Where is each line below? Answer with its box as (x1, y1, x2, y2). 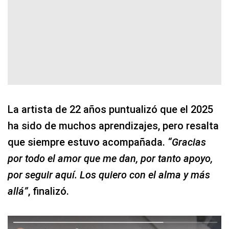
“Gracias (168, 135, 206, 148)
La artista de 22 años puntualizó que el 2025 (8, 103, 213, 116)
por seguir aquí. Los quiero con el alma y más (8, 168, 210, 181)
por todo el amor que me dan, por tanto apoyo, (8, 152, 213, 165)
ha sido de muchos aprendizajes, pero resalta (8, 119, 219, 132)
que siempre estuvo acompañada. (8, 135, 168, 148)
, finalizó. (28, 185, 69, 197)
